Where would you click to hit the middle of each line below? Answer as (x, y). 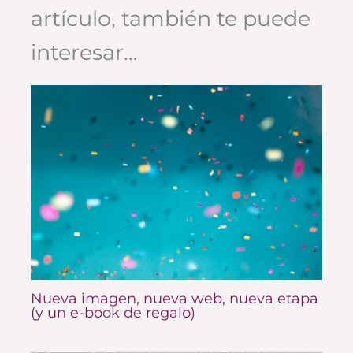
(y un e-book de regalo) (113, 313)
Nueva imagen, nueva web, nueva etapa (174, 299)
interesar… (84, 53)
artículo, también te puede (170, 19)
